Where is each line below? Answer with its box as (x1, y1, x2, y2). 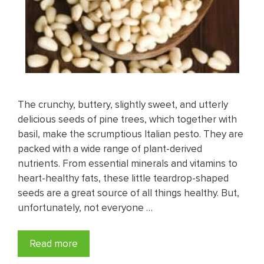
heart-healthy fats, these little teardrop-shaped (18, 171, 229, 186)
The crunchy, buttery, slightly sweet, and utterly (18, 97, 228, 112)
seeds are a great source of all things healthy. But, (18, 186, 239, 200)
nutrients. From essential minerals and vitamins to (18, 156, 237, 171)
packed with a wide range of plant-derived (18, 141, 202, 156)
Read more (29, 236, 78, 250)
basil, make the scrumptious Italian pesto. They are (18, 127, 243, 141)
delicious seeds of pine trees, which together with (18, 112, 237, 127)
